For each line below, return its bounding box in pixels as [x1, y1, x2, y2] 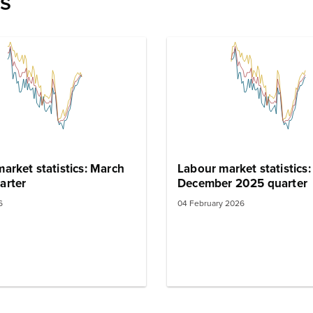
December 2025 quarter [177, 175, 307, 191]
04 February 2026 [177, 198, 245, 209]
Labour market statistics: [177, 161, 311, 176]
